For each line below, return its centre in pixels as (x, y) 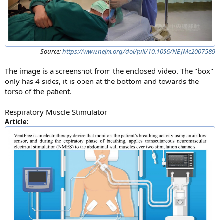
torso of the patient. (38, 92)
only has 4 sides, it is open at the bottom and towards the (102, 81)
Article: (17, 122)
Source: (51, 51)
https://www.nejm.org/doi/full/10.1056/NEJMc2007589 (139, 51)
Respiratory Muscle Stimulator (56, 112)
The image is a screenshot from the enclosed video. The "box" (109, 71)
